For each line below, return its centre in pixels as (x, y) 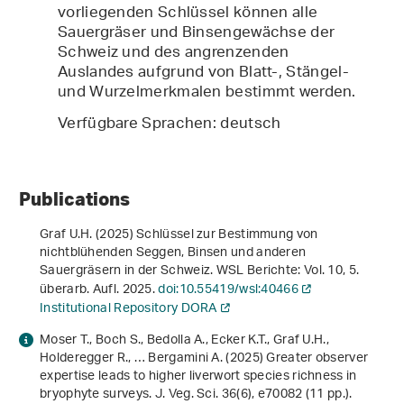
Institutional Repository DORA (129, 309)
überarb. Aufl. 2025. (99, 290)
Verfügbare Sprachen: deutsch (171, 125)
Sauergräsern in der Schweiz (125, 271)
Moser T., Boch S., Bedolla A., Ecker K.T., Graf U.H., (184, 341)
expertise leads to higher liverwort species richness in (198, 377)
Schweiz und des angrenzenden (174, 54)
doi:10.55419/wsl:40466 (228, 290)
